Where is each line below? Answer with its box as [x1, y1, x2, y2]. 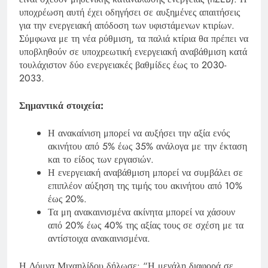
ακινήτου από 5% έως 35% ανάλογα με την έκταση [48, 139, 247, 153]
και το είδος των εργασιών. [48, 152, 154, 166]
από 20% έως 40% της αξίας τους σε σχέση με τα [48, 218, 243, 232]
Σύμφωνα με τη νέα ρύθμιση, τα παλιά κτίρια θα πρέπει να [19, 31, 248, 45]
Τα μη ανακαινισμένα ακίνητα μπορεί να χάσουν [48, 205, 235, 219]
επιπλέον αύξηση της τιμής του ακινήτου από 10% [48, 178, 242, 193]
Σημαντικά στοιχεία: [19, 98, 103, 112]
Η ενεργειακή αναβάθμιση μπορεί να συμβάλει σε [48, 165, 243, 179]
